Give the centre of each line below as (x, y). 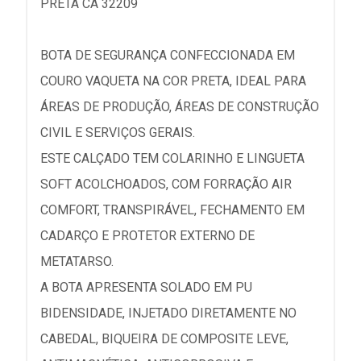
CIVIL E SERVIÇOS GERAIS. (118, 133)
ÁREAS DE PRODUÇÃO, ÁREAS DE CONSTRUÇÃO (180, 107)
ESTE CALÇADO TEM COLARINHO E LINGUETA (172, 158)
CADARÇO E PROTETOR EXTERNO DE (147, 236)
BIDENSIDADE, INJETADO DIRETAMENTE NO (168, 313)
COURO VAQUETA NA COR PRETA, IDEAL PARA (173, 81)
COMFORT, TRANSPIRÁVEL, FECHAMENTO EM (172, 210)
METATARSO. (77, 261)
